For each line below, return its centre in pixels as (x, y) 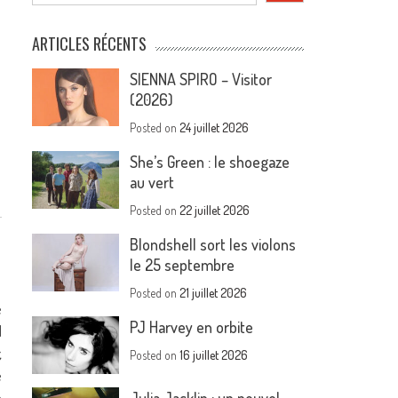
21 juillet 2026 (214, 293)
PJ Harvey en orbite (192, 327)
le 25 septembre (183, 265)
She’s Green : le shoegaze (210, 162)
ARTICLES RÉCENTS (90, 44)
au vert (152, 182)
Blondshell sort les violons (213, 244)
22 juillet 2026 (215, 210)
